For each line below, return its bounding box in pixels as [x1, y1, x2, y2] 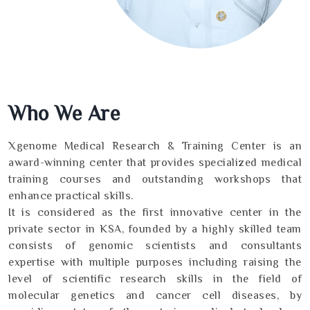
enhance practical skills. [8, 189, 134, 202]
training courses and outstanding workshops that [8, 172, 302, 185]
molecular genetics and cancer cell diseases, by [8, 289, 302, 302]
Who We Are [8, 101, 120, 125]
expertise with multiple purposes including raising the [8, 255, 302, 268]
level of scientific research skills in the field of [8, 272, 302, 285]
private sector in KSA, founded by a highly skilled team [8, 222, 302, 235]
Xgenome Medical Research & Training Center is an [8, 139, 302, 152]
